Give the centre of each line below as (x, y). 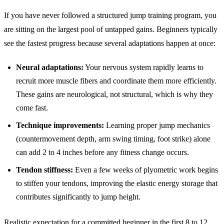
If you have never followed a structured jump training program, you (110, 15)
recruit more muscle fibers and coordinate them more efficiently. (116, 80)
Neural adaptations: (50, 67)
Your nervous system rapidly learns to (143, 67)
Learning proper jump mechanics (157, 125)
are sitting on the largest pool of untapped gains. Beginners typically (111, 29)
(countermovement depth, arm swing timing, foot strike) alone (113, 138)
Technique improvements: (60, 125)
